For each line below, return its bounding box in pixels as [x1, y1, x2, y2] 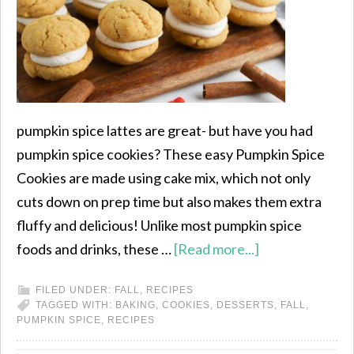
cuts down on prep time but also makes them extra [17, 193, 322, 210]
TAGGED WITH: [36, 299, 115, 311]
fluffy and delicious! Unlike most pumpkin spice [17, 217, 302, 234]
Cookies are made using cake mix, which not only [17, 169, 311, 186]
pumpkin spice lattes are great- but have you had [17, 122, 313, 139]
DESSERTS [217, 299, 274, 311]
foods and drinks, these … [17, 240, 174, 258]
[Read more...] [174, 240, 259, 258]
